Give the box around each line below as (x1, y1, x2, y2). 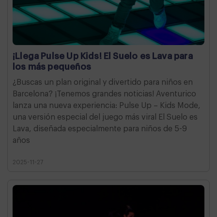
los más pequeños (13, 62, 91, 71)
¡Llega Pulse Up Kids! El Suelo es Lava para (13, 51, 193, 61)
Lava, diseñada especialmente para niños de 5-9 (13, 124, 187, 133)
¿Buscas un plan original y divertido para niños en (13, 78, 193, 86)
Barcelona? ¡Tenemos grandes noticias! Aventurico (13, 90, 196, 98)
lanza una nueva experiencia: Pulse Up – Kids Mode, (13, 101, 201, 109)
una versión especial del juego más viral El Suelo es (13, 113, 198, 121)
